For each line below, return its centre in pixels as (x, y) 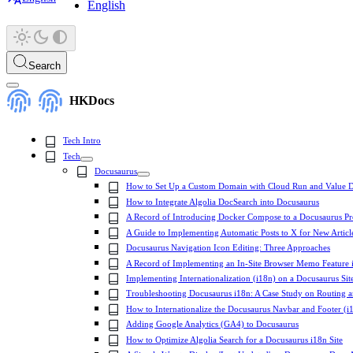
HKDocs (92, 101)
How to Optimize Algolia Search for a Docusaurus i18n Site (234, 339)
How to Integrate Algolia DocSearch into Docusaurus (223, 201)
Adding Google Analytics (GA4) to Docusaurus (212, 324)
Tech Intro (82, 141)
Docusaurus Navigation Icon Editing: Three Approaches (228, 248)
